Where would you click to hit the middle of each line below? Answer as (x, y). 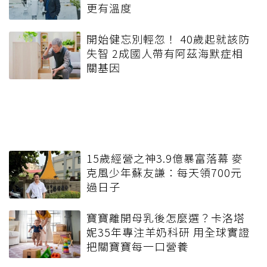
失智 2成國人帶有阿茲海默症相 (165, 53)
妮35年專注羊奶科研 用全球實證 (168, 232)
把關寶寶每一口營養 (137, 246)
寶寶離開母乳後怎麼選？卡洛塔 (166, 217)
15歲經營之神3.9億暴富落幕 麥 (165, 158)
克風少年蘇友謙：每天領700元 (164, 172)
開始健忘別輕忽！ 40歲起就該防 (168, 38)
